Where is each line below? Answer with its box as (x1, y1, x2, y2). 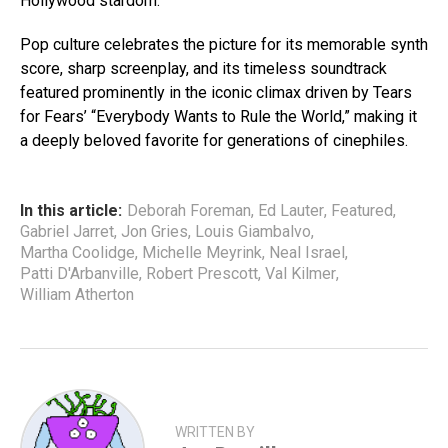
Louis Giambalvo (195, 221, 311, 241)
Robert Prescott (146, 263, 258, 283)
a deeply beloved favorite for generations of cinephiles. (20, 130, 408, 150)
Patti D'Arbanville (20, 263, 139, 283)
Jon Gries (121, 221, 188, 241)
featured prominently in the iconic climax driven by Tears (20, 82, 412, 102)
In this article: (20, 200, 122, 220)
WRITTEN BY (175, 423, 255, 440)
